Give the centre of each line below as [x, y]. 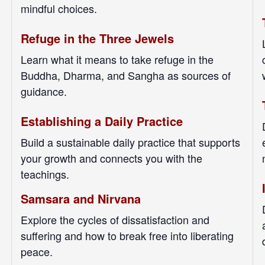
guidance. [44, 91]
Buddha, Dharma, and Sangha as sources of [126, 75]
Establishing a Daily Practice [102, 121]
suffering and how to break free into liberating [127, 235]
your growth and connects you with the [112, 158]
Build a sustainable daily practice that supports [130, 142]
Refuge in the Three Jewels [97, 38]
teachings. [45, 174]
